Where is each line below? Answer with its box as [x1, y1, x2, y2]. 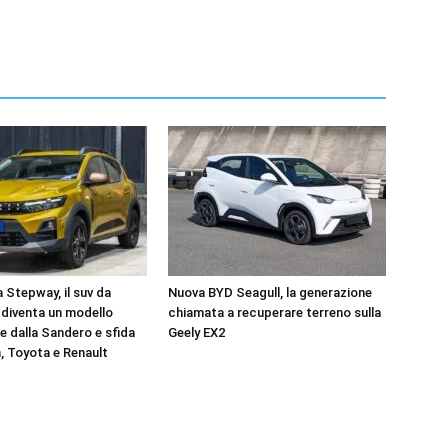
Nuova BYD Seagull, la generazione [168, 284, 372, 300]
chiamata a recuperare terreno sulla [168, 304, 381, 320]
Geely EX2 [168, 324, 225, 340]
